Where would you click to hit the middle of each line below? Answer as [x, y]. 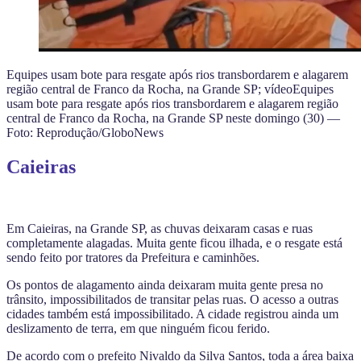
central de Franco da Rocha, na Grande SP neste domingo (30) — [173, 118]
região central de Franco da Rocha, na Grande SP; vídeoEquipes [170, 89]
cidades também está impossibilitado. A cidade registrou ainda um [172, 314]
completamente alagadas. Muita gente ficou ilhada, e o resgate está [174, 243]
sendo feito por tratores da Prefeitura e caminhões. [133, 258]
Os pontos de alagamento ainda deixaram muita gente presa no [165, 285]
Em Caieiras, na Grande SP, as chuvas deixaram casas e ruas [160, 229]
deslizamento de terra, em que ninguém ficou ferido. [138, 329]
